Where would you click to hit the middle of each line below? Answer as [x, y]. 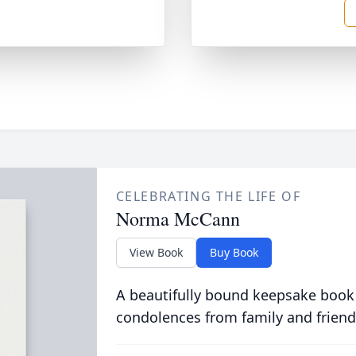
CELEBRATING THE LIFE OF [208, 196]
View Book [156, 252]
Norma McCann [178, 219]
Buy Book [234, 252]
